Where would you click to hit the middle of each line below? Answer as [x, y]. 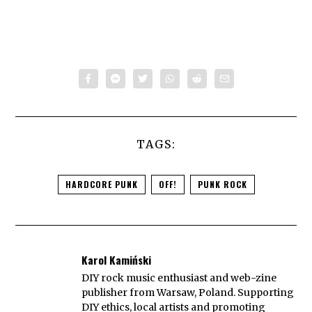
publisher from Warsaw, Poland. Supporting [188, 293]
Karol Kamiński [117, 259]
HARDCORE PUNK [101, 184]
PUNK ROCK [222, 184]
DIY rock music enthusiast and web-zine [179, 278]
